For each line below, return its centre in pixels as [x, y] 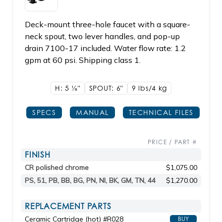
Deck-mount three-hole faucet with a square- [108, 24]
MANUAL [92, 112]
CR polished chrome [57, 167]
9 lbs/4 [145, 88]
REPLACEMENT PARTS [68, 206]
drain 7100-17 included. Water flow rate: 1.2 [105, 48]
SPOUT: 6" [106, 88]
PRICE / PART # [172, 142]
